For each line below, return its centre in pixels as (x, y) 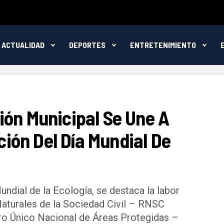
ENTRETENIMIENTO (163, 45)
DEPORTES (87, 45)
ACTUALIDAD (23, 45)
